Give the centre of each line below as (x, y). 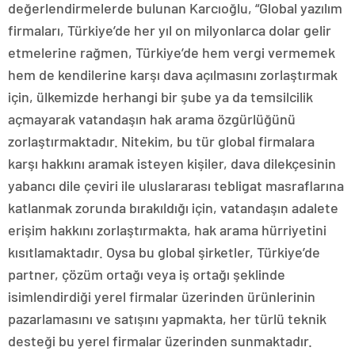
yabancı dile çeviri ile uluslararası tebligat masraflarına (176, 185)
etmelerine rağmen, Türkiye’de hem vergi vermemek (172, 52)
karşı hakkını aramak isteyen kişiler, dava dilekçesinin (172, 163)
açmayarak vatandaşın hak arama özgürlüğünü (152, 118)
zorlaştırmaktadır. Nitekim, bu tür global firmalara (161, 141)
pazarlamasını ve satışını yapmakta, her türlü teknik (167, 318)
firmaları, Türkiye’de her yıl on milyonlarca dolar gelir (170, 30)
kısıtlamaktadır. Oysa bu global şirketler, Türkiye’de (164, 252)
